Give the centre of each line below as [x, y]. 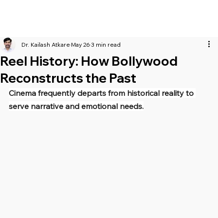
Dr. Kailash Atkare [46, 45]
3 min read [106, 45]
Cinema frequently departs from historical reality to [102, 93]
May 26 [81, 45]
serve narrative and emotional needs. [76, 106]
